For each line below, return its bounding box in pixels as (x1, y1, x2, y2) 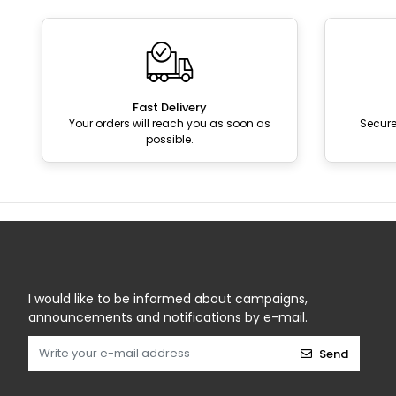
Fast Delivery (133, 99, 208, 116)
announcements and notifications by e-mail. (28, 308, 308, 326)
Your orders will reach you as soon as (69, 116, 271, 131)
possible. (146, 132, 194, 147)
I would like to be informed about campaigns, (28, 290, 308, 308)
